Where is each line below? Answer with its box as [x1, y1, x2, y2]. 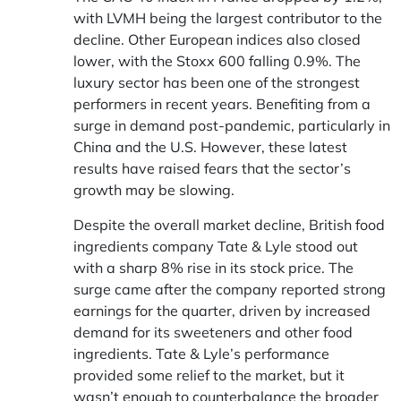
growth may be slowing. [73, 181, 235, 199]
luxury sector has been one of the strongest [73, 73, 360, 91]
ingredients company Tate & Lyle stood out [73, 237, 358, 255]
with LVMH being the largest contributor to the [73, 9, 382, 27]
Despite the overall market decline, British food [73, 216, 385, 234]
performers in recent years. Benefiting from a [73, 95, 371, 113]
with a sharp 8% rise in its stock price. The [73, 259, 354, 277]
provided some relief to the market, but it [73, 366, 345, 384]
